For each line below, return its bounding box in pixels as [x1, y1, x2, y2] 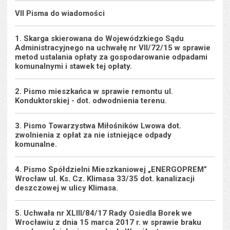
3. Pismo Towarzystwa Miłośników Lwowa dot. [15, 121, 182, 130]
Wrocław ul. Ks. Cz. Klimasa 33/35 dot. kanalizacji [15, 174, 195, 183]
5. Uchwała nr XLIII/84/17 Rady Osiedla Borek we [15, 208, 193, 218]
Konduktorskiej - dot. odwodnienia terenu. [15, 96, 167, 105]
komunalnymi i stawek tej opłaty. [15, 62, 132, 71]
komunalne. [15, 140, 57, 149]
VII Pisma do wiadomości [15, 9, 105, 18]
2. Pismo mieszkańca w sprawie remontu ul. [15, 87, 174, 96]
